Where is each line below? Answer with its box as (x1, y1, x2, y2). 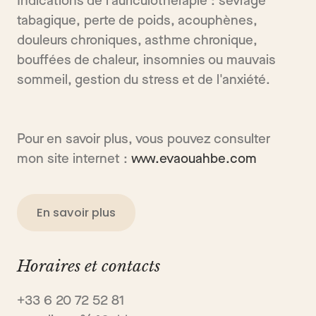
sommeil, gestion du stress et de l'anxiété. (17, 72, 270, 89)
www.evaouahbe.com (131, 151, 257, 168)
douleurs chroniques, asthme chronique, (17, 32, 257, 49)
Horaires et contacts (17, 257, 160, 276)
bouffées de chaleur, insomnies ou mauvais (17, 52, 276, 69)
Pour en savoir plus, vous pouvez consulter (17, 131, 270, 148)
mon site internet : (17, 151, 131, 168)
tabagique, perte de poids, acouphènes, (17, 13, 257, 30)
